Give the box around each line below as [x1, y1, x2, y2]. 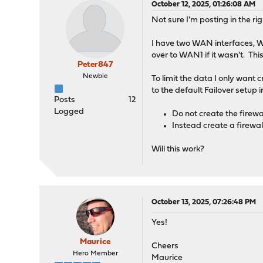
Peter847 [77, 60, 113, 69]
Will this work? [151, 145, 205, 154]
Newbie [82, 73, 108, 80]
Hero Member [72, 250, 118, 257]
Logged [54, 107, 85, 116]
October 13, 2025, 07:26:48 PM [151, 198, 257, 206]
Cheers [151, 242, 179, 251]
